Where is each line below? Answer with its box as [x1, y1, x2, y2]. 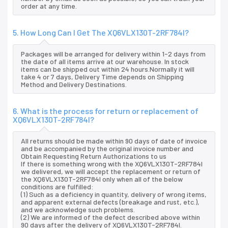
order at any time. [21, 2, 77, 11]
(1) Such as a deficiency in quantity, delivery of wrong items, [21, 190, 207, 199]
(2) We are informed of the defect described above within [21, 213, 200, 222]
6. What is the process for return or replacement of [13, 106, 198, 116]
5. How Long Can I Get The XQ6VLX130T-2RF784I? [13, 27, 189, 38]
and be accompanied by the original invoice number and [21, 144, 193, 153]
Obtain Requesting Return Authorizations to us [21, 152, 166, 161]
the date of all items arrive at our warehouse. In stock [21, 57, 189, 66]
